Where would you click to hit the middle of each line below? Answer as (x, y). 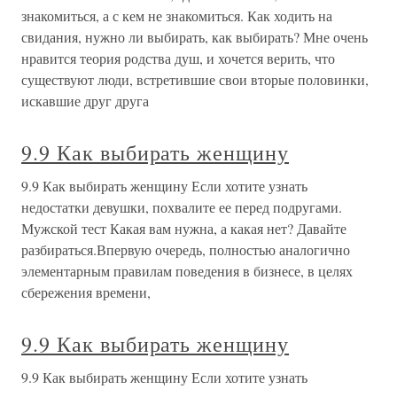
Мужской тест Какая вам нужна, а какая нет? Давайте (184, 228)
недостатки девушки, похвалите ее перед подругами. (182, 207)
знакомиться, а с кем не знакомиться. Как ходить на (177, 16)
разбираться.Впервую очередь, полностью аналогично (186, 249)
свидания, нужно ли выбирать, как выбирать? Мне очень (195, 37)
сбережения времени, (86, 292)
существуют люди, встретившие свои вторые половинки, (195, 79)
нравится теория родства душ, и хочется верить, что (178, 58)
